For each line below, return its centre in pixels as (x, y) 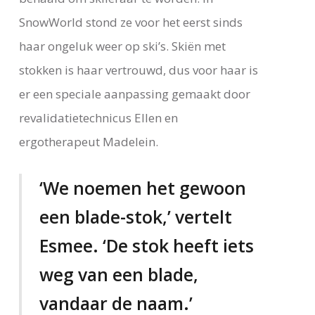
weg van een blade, (118, 275)
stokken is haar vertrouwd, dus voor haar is (138, 70)
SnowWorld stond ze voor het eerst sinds (130, 22)
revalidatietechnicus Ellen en (98, 117)
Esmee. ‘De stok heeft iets (146, 246)
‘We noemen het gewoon (142, 188)
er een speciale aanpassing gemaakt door (134, 94)
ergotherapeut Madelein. (88, 141)
